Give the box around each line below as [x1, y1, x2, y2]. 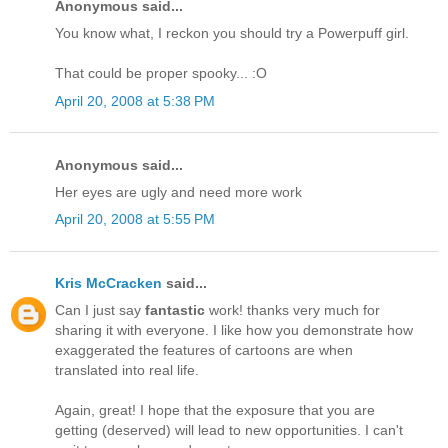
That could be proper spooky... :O [55, 65, 267, 82]
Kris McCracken [55, 275, 162, 292]
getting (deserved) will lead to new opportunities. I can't [55, 422, 403, 439]
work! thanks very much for [205, 302, 380, 319]
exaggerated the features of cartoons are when [55, 342, 353, 359]
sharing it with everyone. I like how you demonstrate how [55, 322, 413, 339]
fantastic [145, 302, 205, 319]
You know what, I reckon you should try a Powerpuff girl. [55, 25, 409, 42]
